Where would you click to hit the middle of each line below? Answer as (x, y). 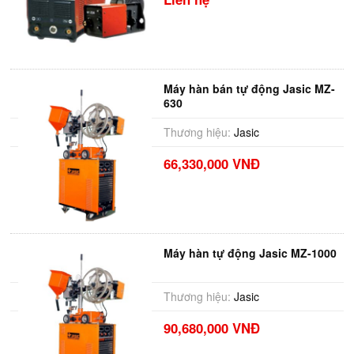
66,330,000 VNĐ (211, 164)
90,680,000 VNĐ (211, 328)
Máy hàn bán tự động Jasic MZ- (249, 88)
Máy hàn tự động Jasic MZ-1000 (250, 253)
